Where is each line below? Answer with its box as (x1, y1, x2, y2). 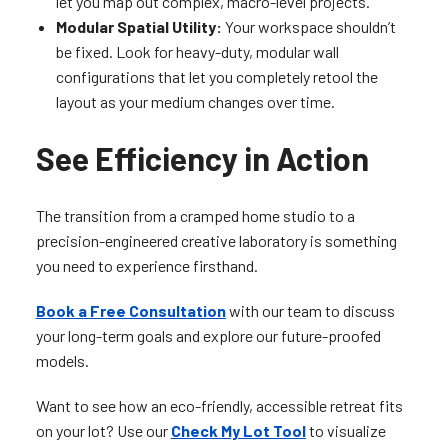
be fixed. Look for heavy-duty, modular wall (55, 42, 339, 62)
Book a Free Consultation (35, 301, 226, 321)
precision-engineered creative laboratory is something (35, 231, 397, 251)
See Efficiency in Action (35, 139, 369, 178)
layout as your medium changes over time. (55, 92, 335, 112)
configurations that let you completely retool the (55, 67, 378, 87)
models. (35, 351, 89, 371)
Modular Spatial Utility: (55, 17, 222, 37)
